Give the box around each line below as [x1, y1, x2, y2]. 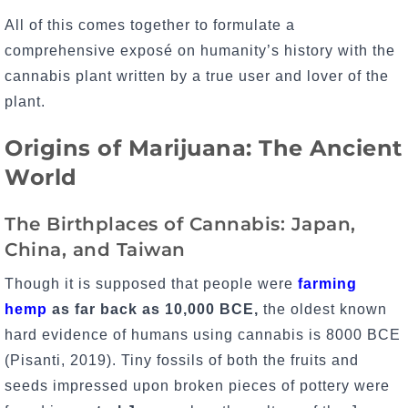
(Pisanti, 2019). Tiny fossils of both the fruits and [5, 352, 359, 368]
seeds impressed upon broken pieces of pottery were [5, 377, 390, 393]
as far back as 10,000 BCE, [47, 301, 259, 317]
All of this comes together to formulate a [5, 17, 295, 34]
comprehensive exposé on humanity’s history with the [5, 43, 395, 59]
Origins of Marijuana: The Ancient [5, 135, 403, 162]
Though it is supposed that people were [5, 275, 298, 291]
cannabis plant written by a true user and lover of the [5, 68, 389, 85]
